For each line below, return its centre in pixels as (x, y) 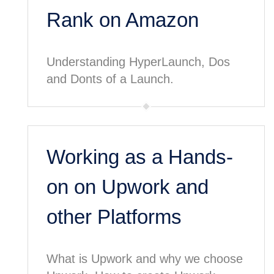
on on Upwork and (128, 187)
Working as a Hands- (140, 157)
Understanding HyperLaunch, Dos (138, 61)
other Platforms (114, 217)
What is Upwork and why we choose (145, 258)
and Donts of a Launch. (110, 79)
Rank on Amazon (123, 20)
